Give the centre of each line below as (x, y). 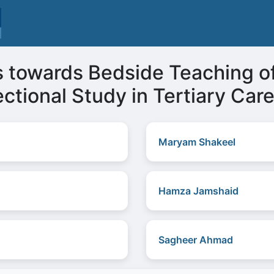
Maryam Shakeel (197, 142)
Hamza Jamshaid (198, 191)
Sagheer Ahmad (196, 240)
